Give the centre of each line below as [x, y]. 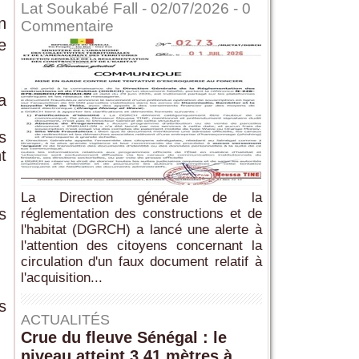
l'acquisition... [61, 278]
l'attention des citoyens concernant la [141, 246]
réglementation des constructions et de [141, 214]
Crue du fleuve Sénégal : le [123, 338]
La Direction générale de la [141, 198]
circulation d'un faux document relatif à [141, 262]
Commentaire [67, 26]
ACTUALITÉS [65, 320]
